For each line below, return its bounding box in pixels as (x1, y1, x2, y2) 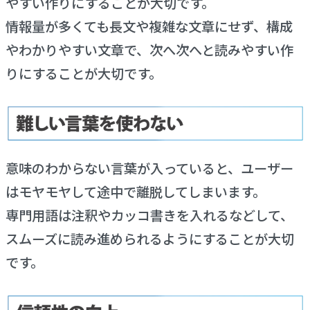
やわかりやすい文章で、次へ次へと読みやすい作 (5, 40, 293, 60)
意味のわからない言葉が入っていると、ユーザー (5, 158, 293, 179)
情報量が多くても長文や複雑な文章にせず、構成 (5, 17, 293, 37)
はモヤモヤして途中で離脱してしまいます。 (5, 182, 266, 202)
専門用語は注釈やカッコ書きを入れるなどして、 (5, 206, 293, 226)
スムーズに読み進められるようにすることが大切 (5, 229, 294, 249)
